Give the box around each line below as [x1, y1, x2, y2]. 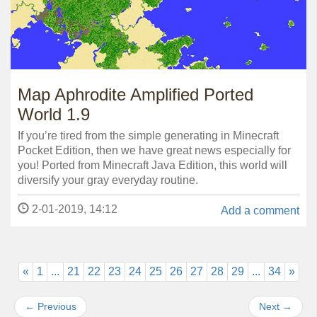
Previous [35, 301, 76, 313]
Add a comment [221, 204, 299, 217]
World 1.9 [18, 105, 90, 125]
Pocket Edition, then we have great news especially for [18, 144, 291, 157]
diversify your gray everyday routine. [18, 174, 198, 187]
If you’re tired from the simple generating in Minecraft [18, 129, 279, 142]
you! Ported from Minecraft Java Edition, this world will [18, 159, 287, 172]
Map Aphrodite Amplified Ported [18, 85, 253, 105]
